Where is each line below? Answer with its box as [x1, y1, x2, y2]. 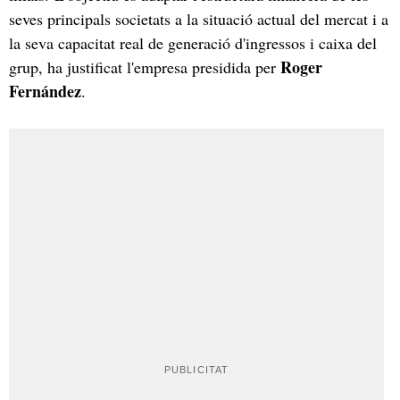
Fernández [9, 79, 81, 103]
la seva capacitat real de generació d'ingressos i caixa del [9, 31, 377, 54]
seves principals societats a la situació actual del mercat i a [9, 7, 388, 29]
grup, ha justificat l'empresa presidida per [9, 55, 280, 78]
